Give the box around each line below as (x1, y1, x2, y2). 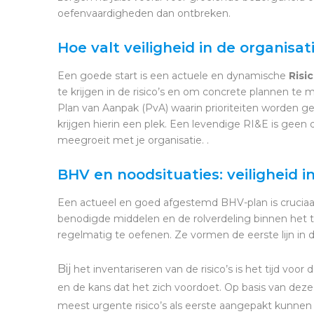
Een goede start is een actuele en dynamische (57, 69, 289, 82)
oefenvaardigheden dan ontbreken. (57, 6, 233, 20)
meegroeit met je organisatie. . (57, 133, 209, 146)
